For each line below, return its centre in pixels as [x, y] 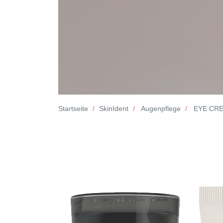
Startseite [73, 108]
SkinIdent [114, 108]
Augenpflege [161, 108]
